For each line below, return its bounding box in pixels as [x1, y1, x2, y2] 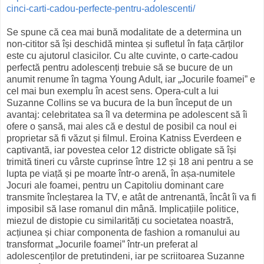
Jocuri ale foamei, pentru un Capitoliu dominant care [6, 180, 224, 191]
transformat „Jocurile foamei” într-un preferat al [6, 239, 198, 250]
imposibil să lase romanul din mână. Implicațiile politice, [6, 204, 239, 214]
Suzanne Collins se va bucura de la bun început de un [6, 98, 232, 108]
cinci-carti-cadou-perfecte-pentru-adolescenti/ [6, 4, 195, 14]
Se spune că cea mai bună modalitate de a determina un [6, 27, 242, 38]
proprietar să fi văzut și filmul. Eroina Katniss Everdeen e [6, 133, 242, 144]
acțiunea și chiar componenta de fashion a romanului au [6, 227, 240, 238]
